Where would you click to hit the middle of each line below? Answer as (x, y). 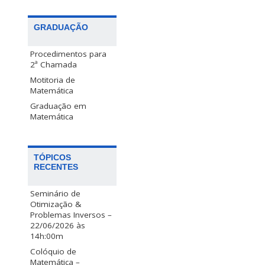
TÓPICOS (52, 158)
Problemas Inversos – (71, 215)
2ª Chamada (54, 65)
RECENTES (56, 167)
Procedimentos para (68, 54)
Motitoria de (53, 80)
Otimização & (56, 204)
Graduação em (58, 106)
